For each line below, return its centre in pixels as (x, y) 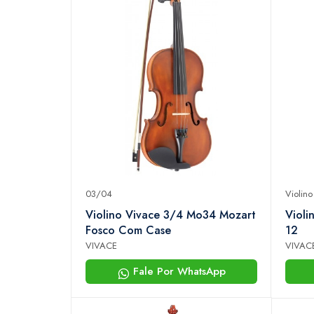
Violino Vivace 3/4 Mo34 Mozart (171, 215)
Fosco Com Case (128, 231)
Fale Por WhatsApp (177, 272)
